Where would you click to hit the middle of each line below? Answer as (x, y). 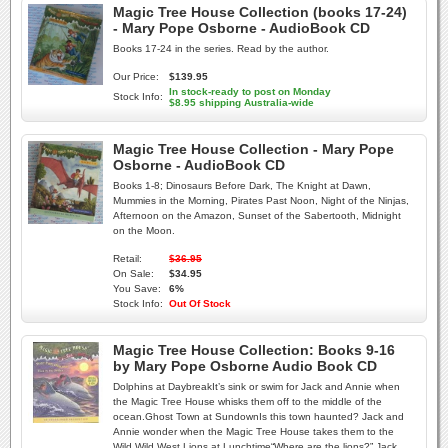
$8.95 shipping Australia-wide (241, 102)
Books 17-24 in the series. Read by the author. (221, 48)
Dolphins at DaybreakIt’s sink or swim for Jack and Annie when (256, 386)
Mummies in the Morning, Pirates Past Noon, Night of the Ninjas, (261, 200)
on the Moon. (144, 230)
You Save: (137, 288)
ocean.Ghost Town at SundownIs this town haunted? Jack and (258, 416)
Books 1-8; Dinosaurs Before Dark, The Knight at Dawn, (242, 185)
